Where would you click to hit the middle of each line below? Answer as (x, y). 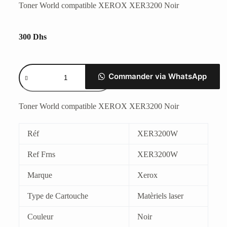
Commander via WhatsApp (158, 77)
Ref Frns (41, 154)
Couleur (40, 216)
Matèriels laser (160, 196)
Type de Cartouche (58, 196)
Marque (40, 175)
